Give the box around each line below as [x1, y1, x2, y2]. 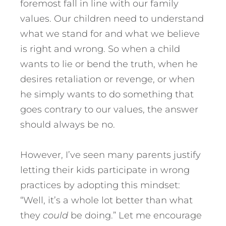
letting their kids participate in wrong [20, 164, 190, 176]
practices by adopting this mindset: [20, 179, 180, 191]
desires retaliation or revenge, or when [20, 73, 195, 85]
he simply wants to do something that [20, 88, 194, 100]
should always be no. [20, 119, 115, 130]
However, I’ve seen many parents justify [20, 149, 201, 160]
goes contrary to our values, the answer [20, 103, 198, 115]
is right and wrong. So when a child [20, 43, 180, 54]
